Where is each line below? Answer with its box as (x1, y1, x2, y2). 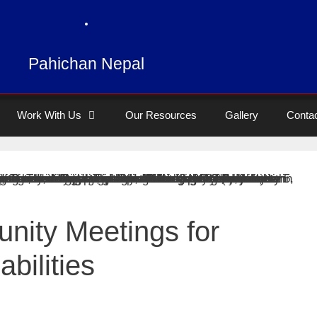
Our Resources (125, 109, 197, 121)
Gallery (225, 109, 258, 121)
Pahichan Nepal (28, 54, 144, 73)
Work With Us (17, 109, 81, 121)
